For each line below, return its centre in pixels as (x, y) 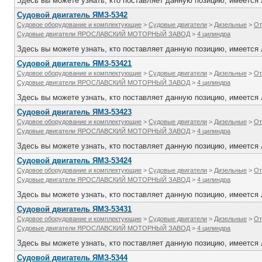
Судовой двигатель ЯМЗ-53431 (74, 209)
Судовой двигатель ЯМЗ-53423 (74, 112)
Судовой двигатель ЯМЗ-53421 (74, 63)
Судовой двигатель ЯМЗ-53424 (74, 161)
